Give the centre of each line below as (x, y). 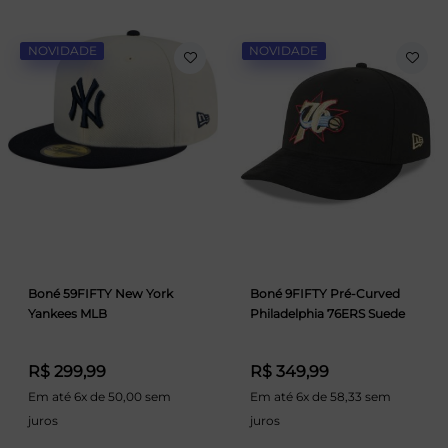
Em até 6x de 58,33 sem (320, 396)
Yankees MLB (67, 313)
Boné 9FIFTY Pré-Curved (324, 293)
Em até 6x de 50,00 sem (99, 396)
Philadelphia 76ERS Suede (327, 313)
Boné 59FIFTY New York (100, 293)
